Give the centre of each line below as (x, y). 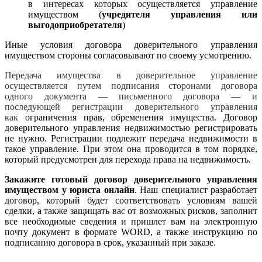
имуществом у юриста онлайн (70, 189)
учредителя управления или (180, 14)
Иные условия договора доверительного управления (131, 44)
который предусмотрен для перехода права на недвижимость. (128, 159)
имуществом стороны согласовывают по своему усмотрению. (128, 55)
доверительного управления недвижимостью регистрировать (131, 127)
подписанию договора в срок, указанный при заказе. (110, 242)
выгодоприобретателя (75, 25)
